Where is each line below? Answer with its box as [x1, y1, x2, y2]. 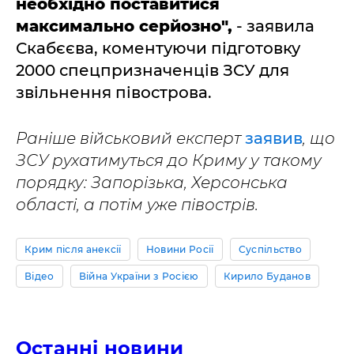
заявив [245, 129, 303, 148]
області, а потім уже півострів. [16, 195, 258, 214]
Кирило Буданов [223, 270, 311, 282]
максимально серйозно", [16, 17, 232, 36]
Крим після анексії [24, 243, 122, 255]
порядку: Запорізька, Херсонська [16, 173, 288, 192]
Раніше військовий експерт [16, 129, 245, 148]
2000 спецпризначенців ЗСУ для [16, 61, 289, 80]
